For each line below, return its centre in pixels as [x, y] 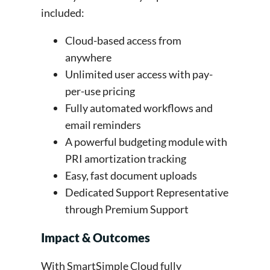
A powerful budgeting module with [146, 142]
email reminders [104, 125]
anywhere [89, 58]
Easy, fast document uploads [132, 176]
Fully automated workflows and [139, 108]
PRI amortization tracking [127, 159]
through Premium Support [128, 209]
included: [64, 13]
